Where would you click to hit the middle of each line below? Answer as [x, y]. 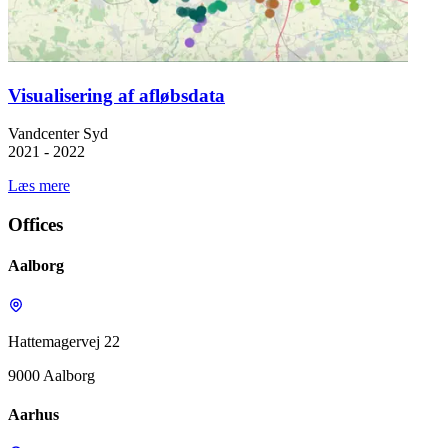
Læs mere [39, 186]
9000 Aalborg [51, 375]
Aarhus [33, 414]
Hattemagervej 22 [64, 341]
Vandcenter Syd [58, 134]
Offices [35, 224]
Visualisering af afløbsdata [116, 95]
